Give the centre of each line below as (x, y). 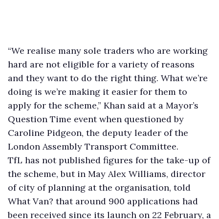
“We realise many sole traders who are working (108, 50)
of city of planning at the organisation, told (99, 187)
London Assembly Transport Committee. (93, 146)
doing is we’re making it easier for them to (98, 91)
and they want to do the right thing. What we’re (108, 78)
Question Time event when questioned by (96, 119)
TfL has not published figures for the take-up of (109, 160)
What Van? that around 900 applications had (103, 201)
